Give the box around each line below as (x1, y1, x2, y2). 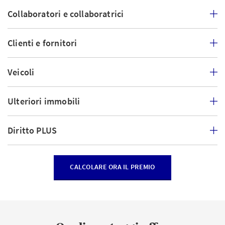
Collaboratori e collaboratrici (8, 8, 124, 20)
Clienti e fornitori (8, 37, 77, 49)
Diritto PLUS (8, 125, 57, 136)
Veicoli (8, 66, 35, 78)
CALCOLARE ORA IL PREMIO (70, 162, 155, 171)
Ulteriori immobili (8, 95, 80, 107)
